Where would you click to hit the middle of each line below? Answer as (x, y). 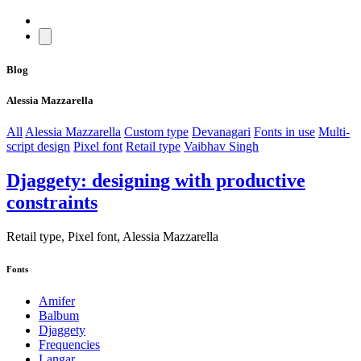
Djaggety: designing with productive (156, 180)
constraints (52, 202)
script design (38, 146)
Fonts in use (284, 131)
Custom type (156, 131)
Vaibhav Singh (221, 146)
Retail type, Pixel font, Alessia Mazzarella (112, 236)
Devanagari (221, 131)
